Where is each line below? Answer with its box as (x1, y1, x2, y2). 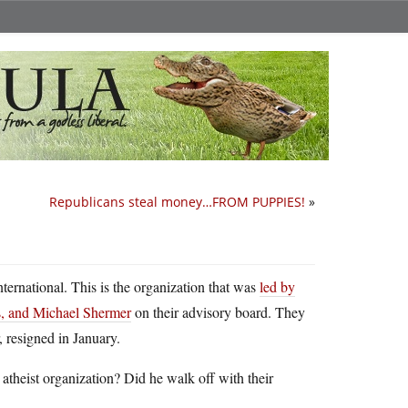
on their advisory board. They (131, 302, 305, 321)
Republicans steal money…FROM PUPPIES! (49, 193, 305, 210)
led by (260, 277, 295, 296)
